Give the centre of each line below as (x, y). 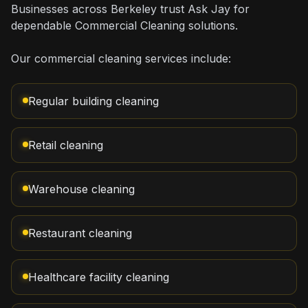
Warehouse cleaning (81, 189)
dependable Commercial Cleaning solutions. (124, 25)
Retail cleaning (66, 145)
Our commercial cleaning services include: (121, 58)
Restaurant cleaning (80, 233)
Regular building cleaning (93, 101)
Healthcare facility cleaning (99, 277)
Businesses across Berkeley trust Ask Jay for (130, 9)
